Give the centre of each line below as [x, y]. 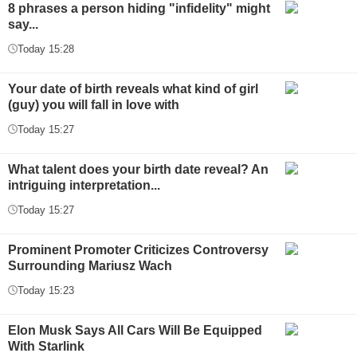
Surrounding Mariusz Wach [90, 265]
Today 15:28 [46, 49]
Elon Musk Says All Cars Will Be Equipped [135, 330]
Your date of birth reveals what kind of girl [133, 88]
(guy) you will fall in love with [94, 104]
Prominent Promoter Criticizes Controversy [138, 249]
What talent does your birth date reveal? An [138, 169]
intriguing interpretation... [84, 185]
